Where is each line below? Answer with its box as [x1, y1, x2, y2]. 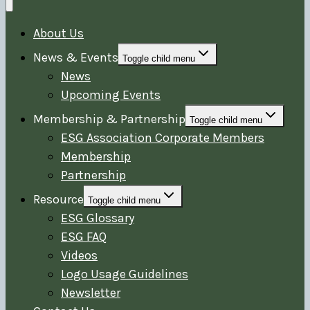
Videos [61, 247, 98, 263]
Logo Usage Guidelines [61, 266, 188, 282]
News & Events [33, 49, 118, 65]
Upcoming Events [61, 86, 161, 102]
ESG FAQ [61, 228, 107, 244]
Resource [33, 191, 84, 207]
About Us [33, 25, 84, 41]
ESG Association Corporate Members [61, 129, 264, 145]
